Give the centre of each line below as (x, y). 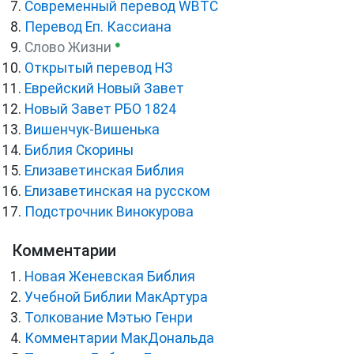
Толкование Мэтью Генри (109, 318)
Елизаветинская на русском (117, 192)
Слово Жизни (68, 48)
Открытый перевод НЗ (99, 68)
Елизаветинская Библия (104, 171)
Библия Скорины (79, 151)
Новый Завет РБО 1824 (100, 109)
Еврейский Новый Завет (104, 89)
